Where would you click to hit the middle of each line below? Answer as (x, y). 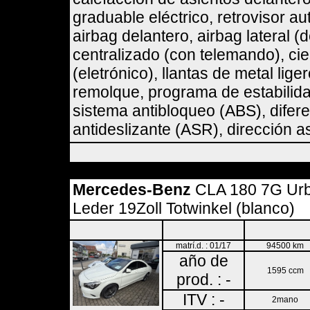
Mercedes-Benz (132, 190)
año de (203, 261)
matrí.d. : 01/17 (203, 246)
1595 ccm (285, 271)
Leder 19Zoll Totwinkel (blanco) (184, 208)
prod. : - (203, 280)
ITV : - (203, 300)
